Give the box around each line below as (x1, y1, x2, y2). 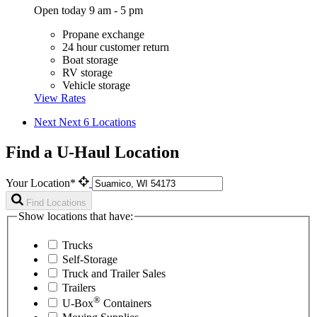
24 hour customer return (62, 40, 169, 53)
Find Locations (26, 197, 86, 208)
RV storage (62, 66, 113, 79)
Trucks (62, 239, 93, 252)
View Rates (34, 91, 86, 104)
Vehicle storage (62, 79, 130, 91)
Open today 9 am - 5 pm (34, 4, 143, 16)
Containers (100, 297, 151, 310)
